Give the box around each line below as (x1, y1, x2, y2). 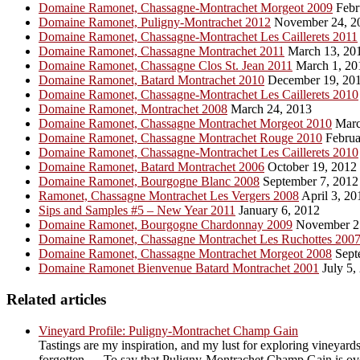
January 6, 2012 (235, 203, 320, 218)
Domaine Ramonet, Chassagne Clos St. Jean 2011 (39, 59, 292, 73)
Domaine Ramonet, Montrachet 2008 (39, 102, 227, 117)
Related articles (6, 290, 106, 308)
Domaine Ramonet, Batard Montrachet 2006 (39, 160, 264, 174)
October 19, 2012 (264, 160, 357, 174)
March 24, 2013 (227, 102, 312, 117)
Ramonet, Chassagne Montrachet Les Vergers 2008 (39, 189, 299, 203)
